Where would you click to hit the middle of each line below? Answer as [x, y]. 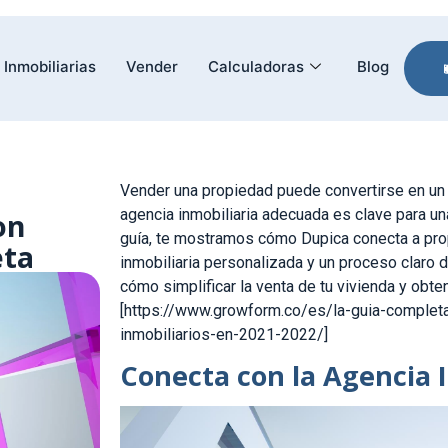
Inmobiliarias [50, 66]
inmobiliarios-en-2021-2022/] [224, 334]
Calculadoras [256, 66]
